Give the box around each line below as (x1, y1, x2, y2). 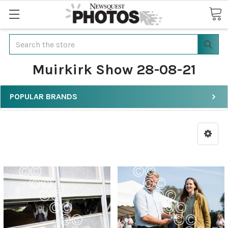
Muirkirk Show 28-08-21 (32, 61, 196, 78)
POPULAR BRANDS (10, 92, 77, 101)
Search (9, 35, 34, 45)
